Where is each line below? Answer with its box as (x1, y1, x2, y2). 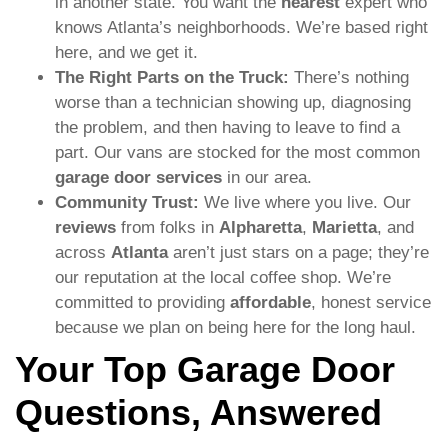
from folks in (116, 217, 219, 237)
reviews (55, 217, 116, 237)
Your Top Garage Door (15, 348, 395, 390)
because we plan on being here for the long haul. (55, 317, 416, 337)
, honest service (311, 292, 431, 312)
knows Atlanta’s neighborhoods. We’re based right (55, 17, 428, 37)
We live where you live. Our (199, 192, 411, 212)
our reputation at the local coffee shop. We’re (55, 267, 391, 287)
